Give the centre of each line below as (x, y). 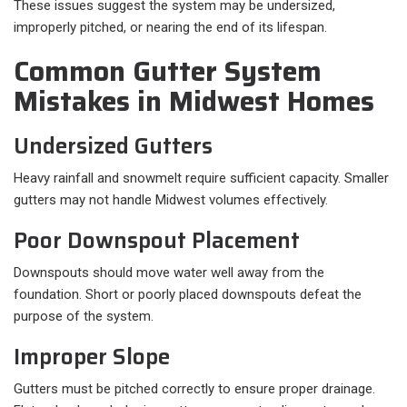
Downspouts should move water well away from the (169, 273)
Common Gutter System (168, 72)
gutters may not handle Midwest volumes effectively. (171, 200)
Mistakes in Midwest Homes (194, 102)
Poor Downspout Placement (157, 241)
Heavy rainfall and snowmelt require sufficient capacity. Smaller (201, 179)
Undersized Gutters (113, 147)
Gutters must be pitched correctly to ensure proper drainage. (194, 389)
